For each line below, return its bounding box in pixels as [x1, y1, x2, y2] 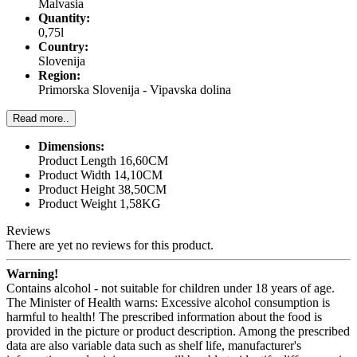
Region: [38, 68, 80, 82]
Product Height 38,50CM [38, 182, 167, 196]
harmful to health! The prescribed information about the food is [6, 309, 322, 324]
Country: [38, 39, 88, 53]
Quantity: [38, 10, 90, 25]
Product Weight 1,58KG [38, 196, 161, 210]
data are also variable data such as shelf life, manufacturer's [6, 338, 301, 352]
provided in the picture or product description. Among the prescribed [6, 324, 350, 338]
